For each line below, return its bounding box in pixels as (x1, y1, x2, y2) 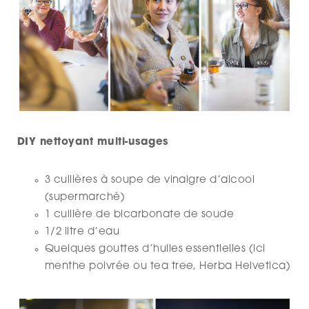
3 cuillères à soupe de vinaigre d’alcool (45, 175, 255, 186)
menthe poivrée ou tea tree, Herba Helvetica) (45, 261, 291, 272)
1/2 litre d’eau (45, 226, 120, 237)
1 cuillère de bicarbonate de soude (45, 209, 235, 220)
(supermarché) (45, 192, 126, 203)
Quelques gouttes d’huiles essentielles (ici (45, 243, 266, 255)
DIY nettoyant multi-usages (17, 137, 168, 148)
